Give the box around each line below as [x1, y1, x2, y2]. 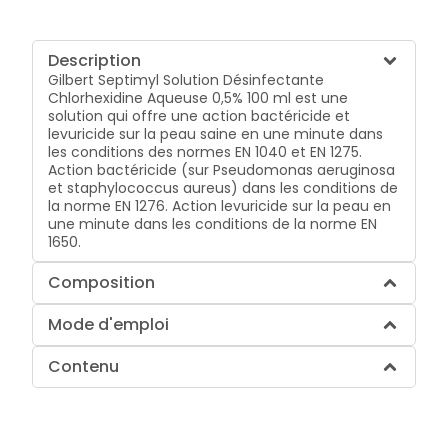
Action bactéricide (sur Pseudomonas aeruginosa [48, 159, 396, 180]
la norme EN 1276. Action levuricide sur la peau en [48, 195, 392, 216]
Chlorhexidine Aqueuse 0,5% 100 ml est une [48, 87, 349, 108]
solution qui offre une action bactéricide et [48, 105, 351, 126]
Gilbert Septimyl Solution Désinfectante [48, 69, 325, 90]
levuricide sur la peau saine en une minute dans [48, 123, 384, 144]
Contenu [48, 354, 120, 378]
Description [48, 48, 142, 72]
